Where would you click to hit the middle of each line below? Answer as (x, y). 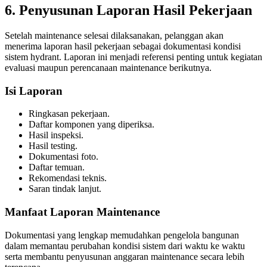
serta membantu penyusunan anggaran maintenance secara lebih (125, 256)
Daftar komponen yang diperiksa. (91, 125)
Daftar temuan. (57, 167)
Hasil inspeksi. (56, 135)
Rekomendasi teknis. (68, 178)
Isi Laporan (34, 91)
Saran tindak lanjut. (65, 189)
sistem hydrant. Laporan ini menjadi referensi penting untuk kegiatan (133, 57)
